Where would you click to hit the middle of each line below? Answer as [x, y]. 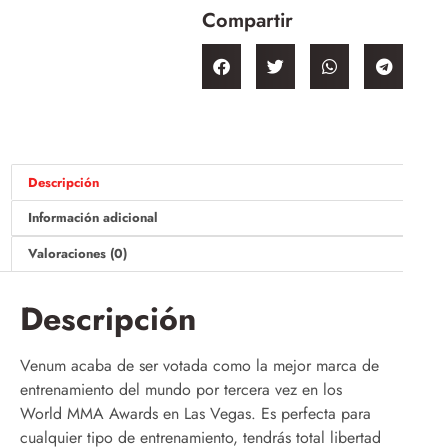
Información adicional [92, 218]
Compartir [247, 21]
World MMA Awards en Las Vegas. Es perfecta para [195, 413]
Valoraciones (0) [77, 254]
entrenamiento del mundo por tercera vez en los [181, 389]
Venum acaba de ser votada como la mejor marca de [199, 365]
